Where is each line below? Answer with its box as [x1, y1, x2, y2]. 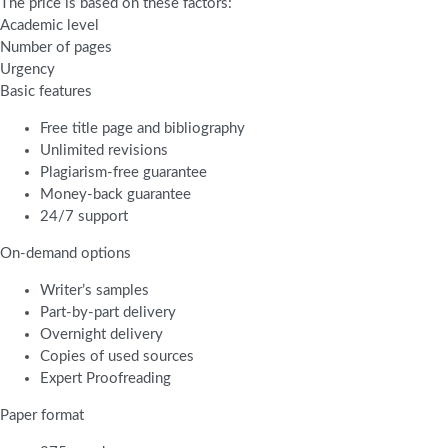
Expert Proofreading [40, 370, 171, 386]
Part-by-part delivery [40, 304, 176, 320]
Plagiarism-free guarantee [40, 164, 207, 180]
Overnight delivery [40, 326, 163, 342]
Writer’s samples [40, 282, 149, 298]
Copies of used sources [40, 348, 194, 364]
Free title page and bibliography [40, 120, 245, 136]
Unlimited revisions [40, 142, 168, 158]
